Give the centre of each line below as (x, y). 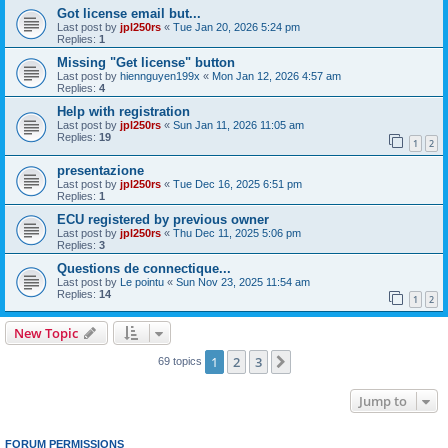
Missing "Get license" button (146, 62)
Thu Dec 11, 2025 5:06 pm (237, 232)
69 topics (181, 361)
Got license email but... (129, 13)
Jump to (383, 401)
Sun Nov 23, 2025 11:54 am (243, 281)
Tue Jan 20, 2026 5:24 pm (236, 26)
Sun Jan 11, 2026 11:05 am (238, 124)
